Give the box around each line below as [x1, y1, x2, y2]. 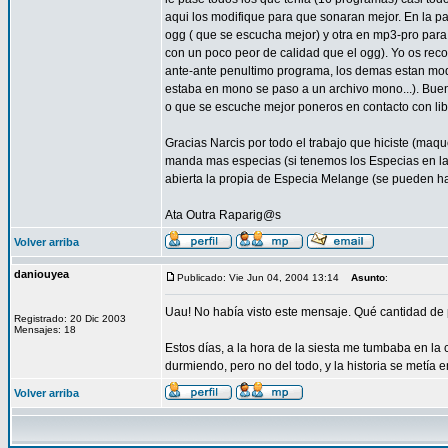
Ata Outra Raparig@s [165, 208, 281, 222]
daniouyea [14, 268, 69, 280]
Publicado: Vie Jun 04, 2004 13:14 [177, 272, 339, 283]
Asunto [351, 272, 385, 283]
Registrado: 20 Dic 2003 [14, 313, 126, 324]
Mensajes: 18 [14, 324, 76, 335]
